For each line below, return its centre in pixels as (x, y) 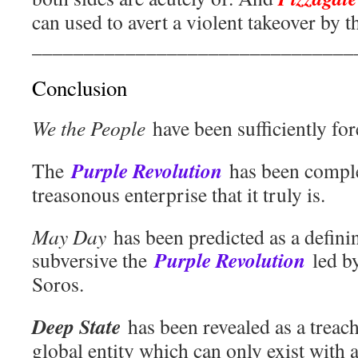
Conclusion (80, 88)
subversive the (93, 260)
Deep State (76, 326)
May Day (69, 237)
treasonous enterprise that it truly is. (179, 195)
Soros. (58, 284)
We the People (89, 128)
